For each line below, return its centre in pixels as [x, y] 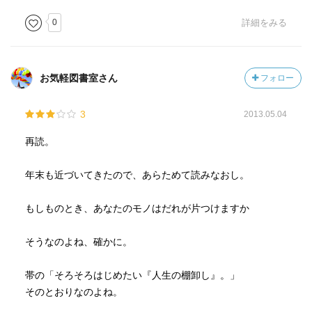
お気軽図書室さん [79, 78]
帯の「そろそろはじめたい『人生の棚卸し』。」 [132, 275]
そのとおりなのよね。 [73, 292]
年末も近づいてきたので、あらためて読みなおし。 [137, 175]
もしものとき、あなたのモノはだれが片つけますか [137, 208]
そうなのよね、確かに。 [78, 242]
